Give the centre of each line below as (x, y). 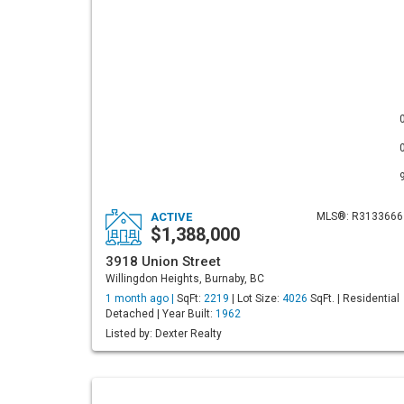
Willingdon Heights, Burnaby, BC (185, 279)
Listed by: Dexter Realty (164, 334)
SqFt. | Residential (353, 298)
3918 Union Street (163, 262)
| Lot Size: (256, 298)
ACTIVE (171, 217)
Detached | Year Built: (161, 314)
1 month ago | (141, 298)
